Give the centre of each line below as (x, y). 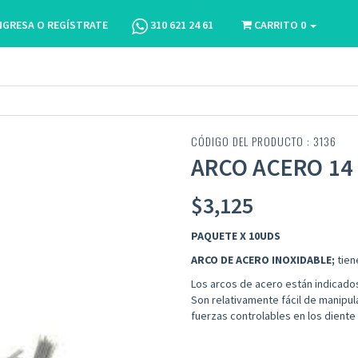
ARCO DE (213, 259)
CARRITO (276, 25)
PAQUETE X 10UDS (236, 235)
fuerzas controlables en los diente (273, 315)
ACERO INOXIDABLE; (286, 259)
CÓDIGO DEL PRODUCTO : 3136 (264, 141)
